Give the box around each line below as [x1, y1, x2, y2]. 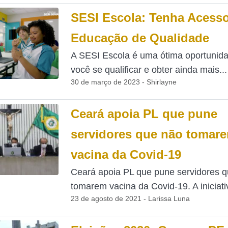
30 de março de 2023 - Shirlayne [70, 78, 177, 86]
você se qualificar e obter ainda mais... [70, 65, 227, 75]
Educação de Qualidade [70, 31, 209, 45]
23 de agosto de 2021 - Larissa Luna [70, 194, 190, 203]
